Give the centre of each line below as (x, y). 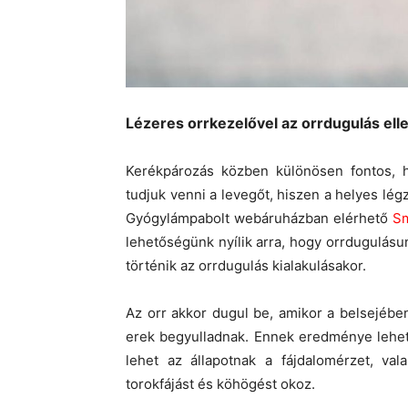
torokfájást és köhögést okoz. (220, 383)
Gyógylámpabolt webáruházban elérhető (259, 218)
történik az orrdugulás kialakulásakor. (246, 265)
